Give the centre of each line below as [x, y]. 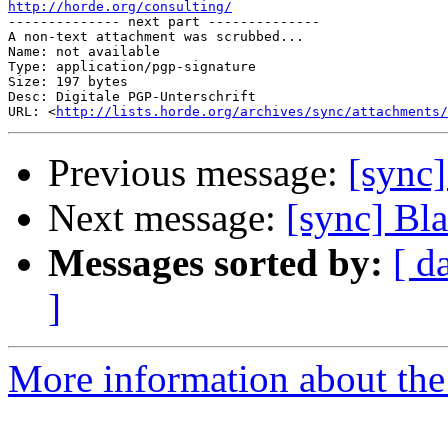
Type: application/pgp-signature [132, 67]
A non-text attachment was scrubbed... [156, 37]
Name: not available [84, 52]
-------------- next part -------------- [164, 22]
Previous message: [198, 173]
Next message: [167, 218]
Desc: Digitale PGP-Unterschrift [132, 97]
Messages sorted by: [215, 263]
